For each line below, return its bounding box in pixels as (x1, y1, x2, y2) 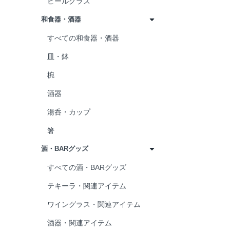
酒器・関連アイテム (47, 219, 112, 227)
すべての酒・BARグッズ (47, 163, 126, 171)
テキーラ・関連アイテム (47, 182, 126, 190)
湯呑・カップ (47, 108, 90, 116)
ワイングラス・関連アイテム (47, 200, 141, 208)
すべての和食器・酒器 (47, 34, 119, 42)
